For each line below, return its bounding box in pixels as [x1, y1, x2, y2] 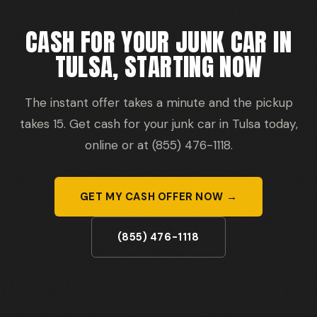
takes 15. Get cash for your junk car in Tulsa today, [19, 115, 298, 132]
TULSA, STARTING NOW [54, 47, 263, 86]
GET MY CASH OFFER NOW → [79, 189, 238, 204]
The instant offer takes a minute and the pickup [24, 94, 293, 110]
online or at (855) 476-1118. [84, 137, 233, 153]
